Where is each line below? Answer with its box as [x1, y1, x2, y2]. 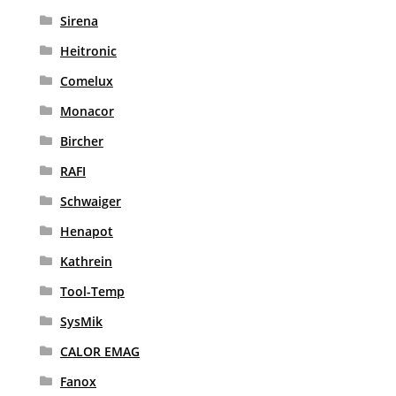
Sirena [59, 12, 98, 30]
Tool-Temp [59, 283, 125, 301]
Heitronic [59, 42, 117, 60]
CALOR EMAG [59, 343, 140, 361]
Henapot [59, 223, 113, 240]
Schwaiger [59, 193, 121, 210]
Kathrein [59, 253, 112, 270]
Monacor [59, 103, 114, 120]
